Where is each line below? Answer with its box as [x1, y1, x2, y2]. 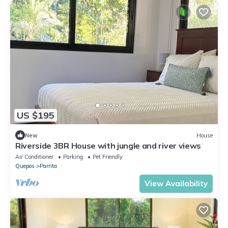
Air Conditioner [15, 153, 53, 161]
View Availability [145, 179, 208, 189]
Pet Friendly [93, 153, 123, 161]
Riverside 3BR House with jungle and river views [15, 140, 201, 151]
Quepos [15, 162, 35, 170]
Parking [63, 153, 83, 161]
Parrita [40, 162, 57, 170]
